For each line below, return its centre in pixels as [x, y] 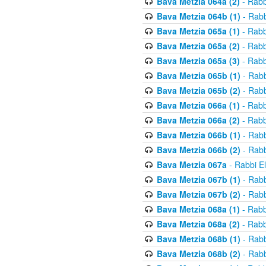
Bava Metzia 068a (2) [198, 224]
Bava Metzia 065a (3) [198, 61]
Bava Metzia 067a [191, 164]
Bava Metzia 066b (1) [198, 135]
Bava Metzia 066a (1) [198, 105]
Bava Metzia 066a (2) [198, 120]
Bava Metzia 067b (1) [198, 179]
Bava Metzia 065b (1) [198, 75]
